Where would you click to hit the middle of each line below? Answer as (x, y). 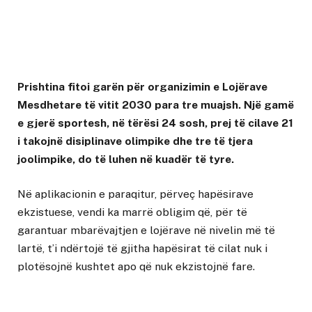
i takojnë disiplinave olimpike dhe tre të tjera (135, 141)
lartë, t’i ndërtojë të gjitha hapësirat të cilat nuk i (142, 249)
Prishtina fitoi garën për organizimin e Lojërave (142, 87)
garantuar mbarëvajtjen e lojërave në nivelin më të (146, 231)
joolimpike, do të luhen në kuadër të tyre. (126, 159)
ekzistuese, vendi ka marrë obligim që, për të (132, 212)
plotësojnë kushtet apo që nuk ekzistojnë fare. (136, 267)
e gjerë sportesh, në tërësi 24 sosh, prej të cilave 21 (155, 123)
